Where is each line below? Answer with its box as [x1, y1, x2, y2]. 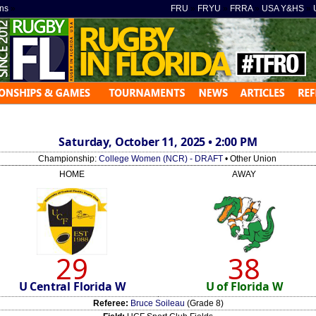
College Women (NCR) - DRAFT [99, 154, 223, 164]
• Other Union [223, 154, 276, 164]
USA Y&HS [262, 4, 304, 13]
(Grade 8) [184, 298, 224, 308]
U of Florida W [205, 279, 283, 294]
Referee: [92, 298, 128, 308]
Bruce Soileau [130, 298, 185, 308]
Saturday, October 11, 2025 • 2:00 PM [59, 134, 257, 150]
